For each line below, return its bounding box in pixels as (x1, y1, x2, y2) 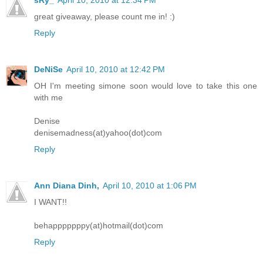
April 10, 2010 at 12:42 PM (66, 64, 165, 74)
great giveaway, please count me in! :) (34, 11, 175, 21)
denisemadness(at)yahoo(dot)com (34, 127, 162, 137)
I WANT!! (34, 197, 67, 207)
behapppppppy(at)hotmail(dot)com (34, 220, 163, 230)
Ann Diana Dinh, (34, 180, 99, 190)
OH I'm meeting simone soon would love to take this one (34, 80, 257, 90)
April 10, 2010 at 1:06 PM (103, 180, 197, 190)
